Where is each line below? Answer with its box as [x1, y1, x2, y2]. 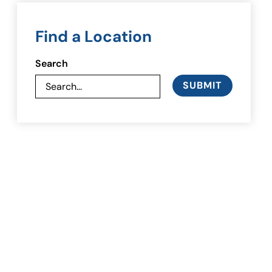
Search [35, 57, 68, 70]
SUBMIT [183, 79, 222, 92]
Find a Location [35, 26, 152, 47]
